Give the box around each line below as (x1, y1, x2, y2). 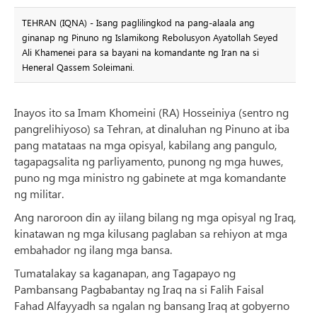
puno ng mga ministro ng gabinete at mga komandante (14, 169, 286, 185)
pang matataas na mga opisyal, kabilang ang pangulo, (14, 137, 277, 152)
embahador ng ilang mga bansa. (14, 241, 172, 257)
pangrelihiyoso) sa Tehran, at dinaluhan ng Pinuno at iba (14, 120, 289, 136)
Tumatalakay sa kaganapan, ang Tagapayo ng (14, 265, 236, 280)
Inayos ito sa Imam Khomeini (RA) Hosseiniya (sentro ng (14, 104, 289, 120)
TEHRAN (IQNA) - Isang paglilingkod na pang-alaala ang (21, 16, 255, 29)
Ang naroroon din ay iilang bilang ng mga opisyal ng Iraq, (14, 209, 296, 224)
